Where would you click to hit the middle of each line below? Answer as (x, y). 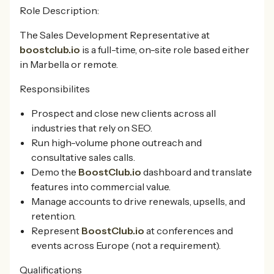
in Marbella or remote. (69, 64)
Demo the (55, 172)
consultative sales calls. (83, 157)
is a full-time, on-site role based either (165, 50)
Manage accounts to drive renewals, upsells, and (139, 201)
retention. (54, 216)
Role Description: (59, 10)
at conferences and (189, 231)
